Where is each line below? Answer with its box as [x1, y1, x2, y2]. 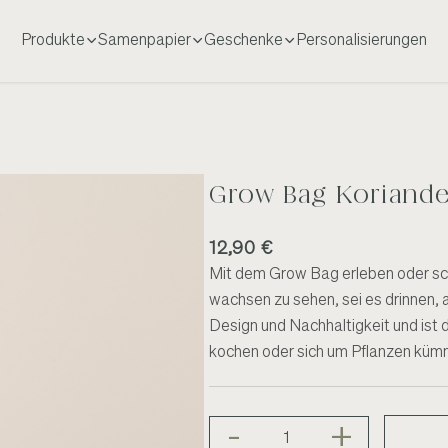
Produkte [21, 33, 85, 49]
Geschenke [204, 33, 283, 49]
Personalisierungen [296, 33, 427, 49]
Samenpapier [98, 33, 191, 49]
